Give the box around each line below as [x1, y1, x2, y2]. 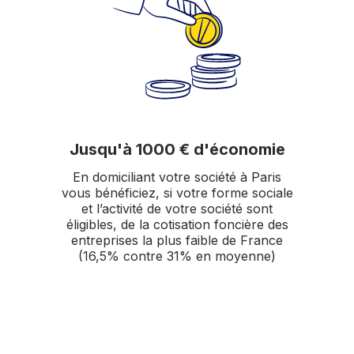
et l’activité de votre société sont [81, 200, 273, 217]
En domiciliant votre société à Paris [73, 168, 281, 185]
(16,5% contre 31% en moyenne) [78, 247, 276, 264]
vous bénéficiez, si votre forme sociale [61, 184, 293, 201]
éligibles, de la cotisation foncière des [66, 216, 288, 232]
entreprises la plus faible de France [71, 232, 283, 248]
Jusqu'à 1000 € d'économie [69, 139, 285, 159]
